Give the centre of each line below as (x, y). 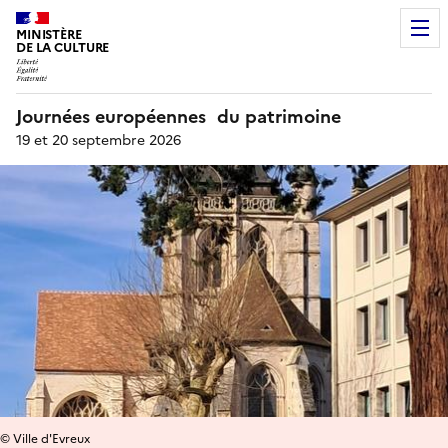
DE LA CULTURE (63, 47)
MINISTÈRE (49, 34)
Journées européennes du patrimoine (178, 116)
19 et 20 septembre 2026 (98, 140)
